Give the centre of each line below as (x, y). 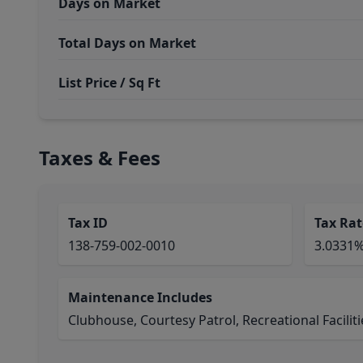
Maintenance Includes (140, 297)
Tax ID (88, 223)
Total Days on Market (127, 43)
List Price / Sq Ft (109, 83)
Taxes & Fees (100, 158)
